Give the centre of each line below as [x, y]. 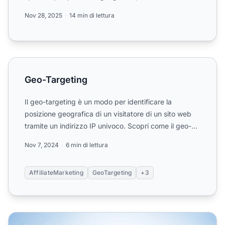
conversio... [43, 9]
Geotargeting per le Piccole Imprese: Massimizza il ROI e [113, 218]
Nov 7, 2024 [42, 145]
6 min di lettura [87, 145]
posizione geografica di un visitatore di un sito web [108, 114]
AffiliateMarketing [56, 173]
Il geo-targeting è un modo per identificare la [98, 102]
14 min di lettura [92, 16]
